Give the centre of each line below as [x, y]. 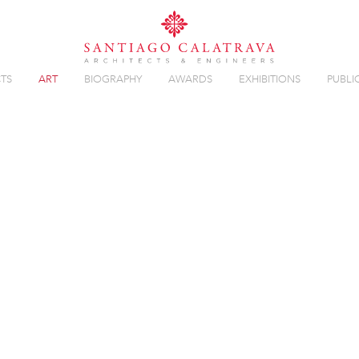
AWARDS [190, 79]
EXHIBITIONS [269, 79]
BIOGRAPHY [113, 79]
